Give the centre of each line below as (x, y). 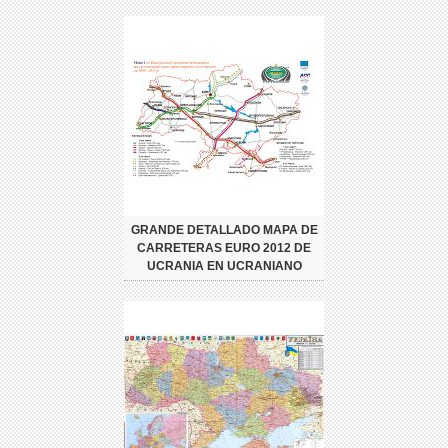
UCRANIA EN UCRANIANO (224, 265)
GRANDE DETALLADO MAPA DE (224, 229)
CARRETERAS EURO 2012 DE (224, 247)
